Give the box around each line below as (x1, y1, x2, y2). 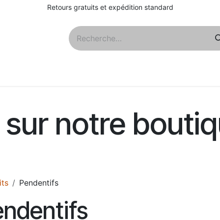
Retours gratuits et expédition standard (47, 3, 173, 11)
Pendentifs (19, 178, 58, 188)
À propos (16, 69, 51, 79)
